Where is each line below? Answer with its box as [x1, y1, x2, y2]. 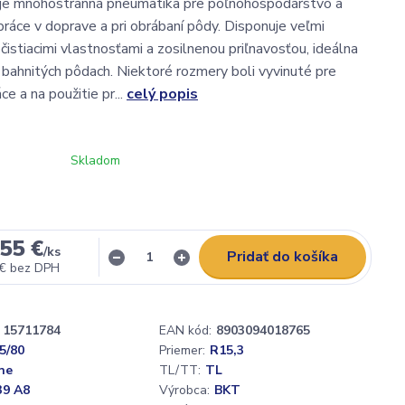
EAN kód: [159, 322, 212, 339]
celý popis [127, 84, 198, 104]
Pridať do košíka [227, 247, 338, 267]
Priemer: [159, 342, 205, 359]
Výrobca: [159, 381, 210, 399]
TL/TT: [159, 362, 201, 379]
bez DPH [10, 259, 61, 277]
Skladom [71, 152, 120, 169]
